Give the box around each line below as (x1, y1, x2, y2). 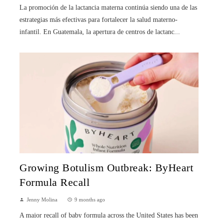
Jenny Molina (27, 196, 57, 202)
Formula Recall (19, 176, 90, 188)
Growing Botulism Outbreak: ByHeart (19, 162, 193, 174)
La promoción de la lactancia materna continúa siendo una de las (19, 3, 197, 11)
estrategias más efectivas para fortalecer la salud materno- (19, 16, 178, 23)
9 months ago (74, 196, 105, 202)
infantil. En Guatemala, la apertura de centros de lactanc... (19, 28, 180, 36)
